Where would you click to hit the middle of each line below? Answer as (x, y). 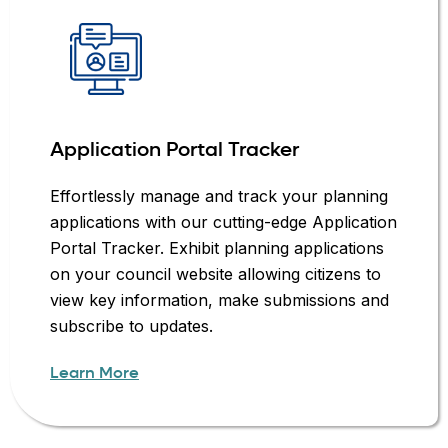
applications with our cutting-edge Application (223, 222)
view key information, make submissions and (219, 300)
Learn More (94, 372)
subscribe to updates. (131, 326)
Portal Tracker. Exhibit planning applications (217, 248)
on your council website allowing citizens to (215, 274)
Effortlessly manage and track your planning (219, 196)
